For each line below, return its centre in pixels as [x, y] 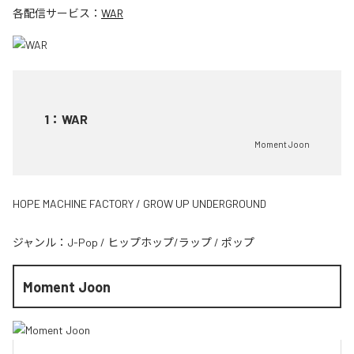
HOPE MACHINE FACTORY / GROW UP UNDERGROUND [139, 204]
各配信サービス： [57, 13]
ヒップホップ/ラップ [160, 243]
